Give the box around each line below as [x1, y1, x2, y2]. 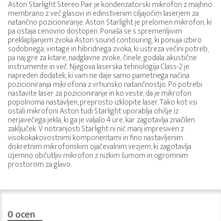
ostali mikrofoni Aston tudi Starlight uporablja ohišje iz [8, 105, 179, 118]
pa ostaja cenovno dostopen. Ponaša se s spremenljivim [8, 25, 182, 38]
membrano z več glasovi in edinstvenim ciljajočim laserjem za [8, 7, 199, 21]
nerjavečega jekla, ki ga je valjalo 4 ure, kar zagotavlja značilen [8, 113, 195, 127]
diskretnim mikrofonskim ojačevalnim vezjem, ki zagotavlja [8, 140, 191, 154]
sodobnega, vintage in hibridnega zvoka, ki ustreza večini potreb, [8, 42, 209, 56]
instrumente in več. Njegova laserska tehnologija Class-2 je [8, 60, 189, 74]
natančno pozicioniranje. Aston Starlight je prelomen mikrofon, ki [8, 16, 212, 30]
